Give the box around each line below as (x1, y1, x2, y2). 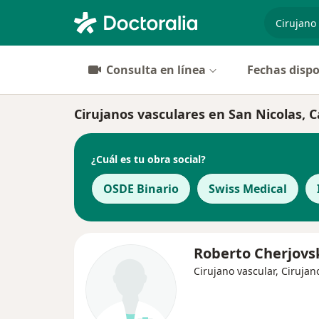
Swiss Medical (209, 181, 287, 197)
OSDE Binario (103, 181, 179, 197)
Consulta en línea (106, 62, 206, 78)
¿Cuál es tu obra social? (91, 152, 206, 166)
